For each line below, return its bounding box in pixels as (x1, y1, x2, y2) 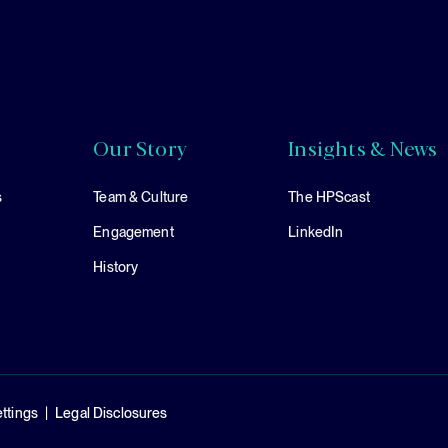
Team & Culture (93, 189, 189, 206)
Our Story (93, 133, 188, 163)
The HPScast (288, 189, 370, 206)
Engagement (93, 224, 174, 241)
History (93, 259, 139, 276)
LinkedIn (288, 224, 344, 241)
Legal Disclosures (55, 405, 168, 422)
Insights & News (288, 133, 438, 163)
